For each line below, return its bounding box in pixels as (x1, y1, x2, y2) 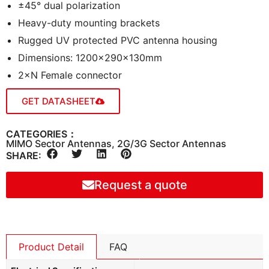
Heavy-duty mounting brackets (18, 16, 160, 29)
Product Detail (19, 241, 84, 253)
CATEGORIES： (6, 127, 77, 140)
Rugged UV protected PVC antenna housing (18, 34, 217, 46)
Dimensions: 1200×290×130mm (18, 51, 162, 64)
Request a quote (94, 178, 187, 193)
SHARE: (6, 149, 41, 162)
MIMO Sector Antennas (6, 137, 112, 150)
